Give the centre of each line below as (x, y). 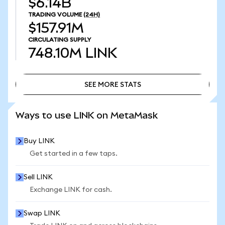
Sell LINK (38, 177)
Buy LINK (39, 141)
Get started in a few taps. (74, 154)
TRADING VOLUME (55, 15)
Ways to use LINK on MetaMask (87, 115)
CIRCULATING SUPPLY (60, 40)
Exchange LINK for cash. (71, 190)
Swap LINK (42, 213)
